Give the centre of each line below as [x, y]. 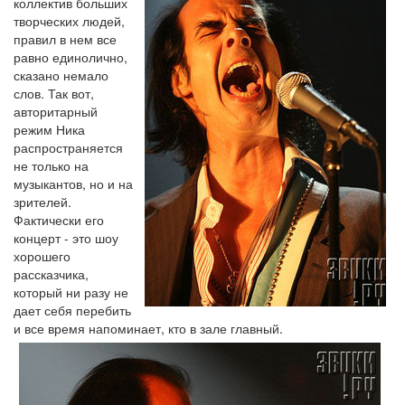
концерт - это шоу [66, 237]
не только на [51, 165]
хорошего [42, 255]
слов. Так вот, [54, 93]
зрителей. [42, 201]
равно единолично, [71, 57]
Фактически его [59, 219]
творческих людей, [69, 20]
